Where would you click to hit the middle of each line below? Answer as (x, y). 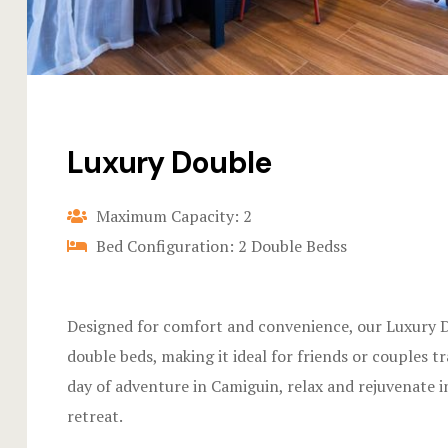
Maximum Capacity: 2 (172, 216)
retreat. (95, 416)
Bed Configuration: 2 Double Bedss (219, 246)
